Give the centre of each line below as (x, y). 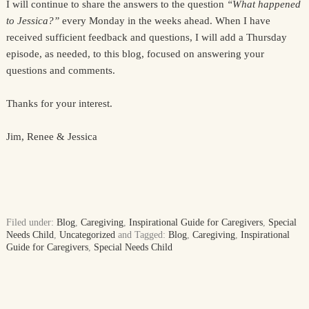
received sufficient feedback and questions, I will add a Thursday (146, 37)
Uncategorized (87, 235)
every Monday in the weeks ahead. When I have (165, 21)
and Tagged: (143, 235)
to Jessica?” (32, 21)
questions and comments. (60, 70)
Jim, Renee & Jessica (51, 137)
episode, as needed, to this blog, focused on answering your (135, 54)
